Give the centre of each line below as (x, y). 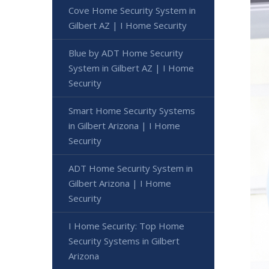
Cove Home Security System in (132, 10)
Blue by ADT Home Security (126, 53)
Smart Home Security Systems (132, 110)
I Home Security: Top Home (126, 225)
